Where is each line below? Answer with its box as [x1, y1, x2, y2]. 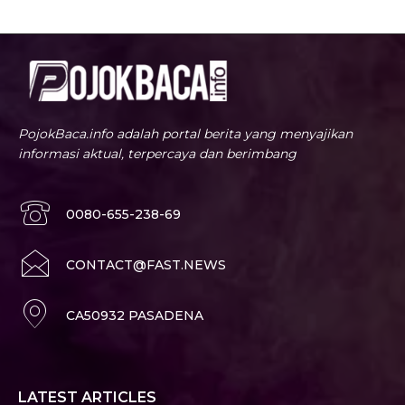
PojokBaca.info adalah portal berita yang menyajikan [18, 125, 353, 142]
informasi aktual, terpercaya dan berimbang [18, 145, 297, 162]
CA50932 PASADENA [66, 306, 203, 324]
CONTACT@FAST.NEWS [66, 256, 226, 273]
